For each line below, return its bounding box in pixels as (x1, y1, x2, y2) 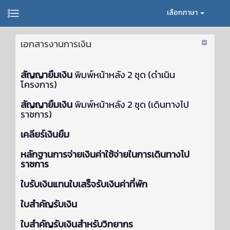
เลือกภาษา (167, 7, 199, 18)
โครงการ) (21, 78, 57, 91)
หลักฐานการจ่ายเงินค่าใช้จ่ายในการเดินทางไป (21, 147, 189, 161)
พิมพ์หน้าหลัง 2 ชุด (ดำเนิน (74, 68, 175, 82)
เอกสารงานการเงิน (21, 37, 91, 51)
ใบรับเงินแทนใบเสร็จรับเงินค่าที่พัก (21, 177, 147, 191)
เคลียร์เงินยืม (21, 127, 69, 141)
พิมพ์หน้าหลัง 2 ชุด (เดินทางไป (72, 98, 189, 111)
